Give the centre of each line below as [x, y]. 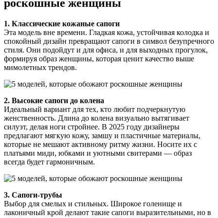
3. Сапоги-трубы [33, 195]
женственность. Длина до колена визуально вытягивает [97, 118]
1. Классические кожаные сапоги [62, 24]
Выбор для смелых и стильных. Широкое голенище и [93, 204]
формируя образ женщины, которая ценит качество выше [99, 59]
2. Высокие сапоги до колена [54, 101]
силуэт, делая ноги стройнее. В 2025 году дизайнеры [92, 127]
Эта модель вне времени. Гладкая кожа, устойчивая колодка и [107, 33]
